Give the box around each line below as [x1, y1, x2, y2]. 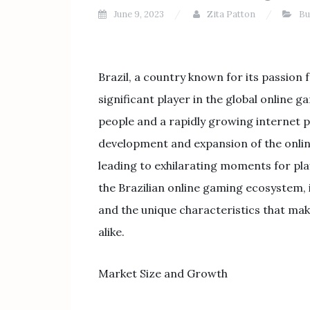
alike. [98, 225, 125, 239]
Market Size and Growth [98, 266, 228, 280]
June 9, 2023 [113, 8, 164, 20]
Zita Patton [207, 8, 255, 20]
